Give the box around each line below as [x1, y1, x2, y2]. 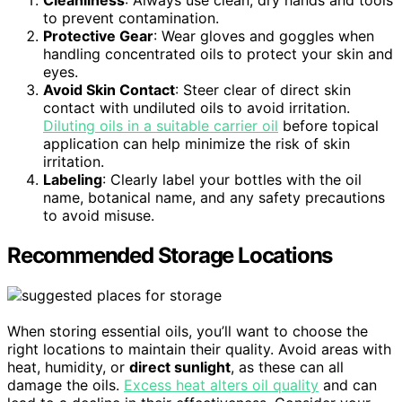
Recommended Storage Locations [7, 242, 333, 269]
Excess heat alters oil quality [124, 375, 319, 394]
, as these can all [231, 357, 344, 376]
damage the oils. [7, 375, 124, 394]
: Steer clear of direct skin [175, 81, 351, 100]
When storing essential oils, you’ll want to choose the [7, 321, 368, 340]
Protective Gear [43, 27, 153, 46]
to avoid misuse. [43, 206, 154, 225]
